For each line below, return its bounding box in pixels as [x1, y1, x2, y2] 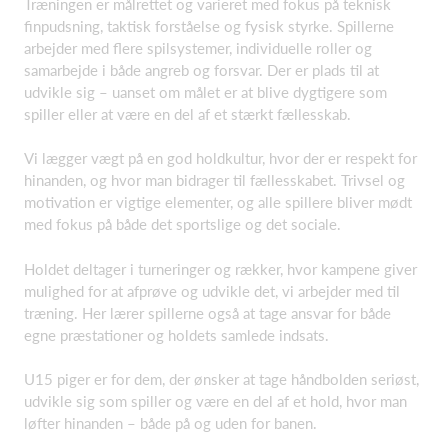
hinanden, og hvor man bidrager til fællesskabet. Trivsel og [24, 171, 405, 189]
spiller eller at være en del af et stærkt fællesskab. [24, 104, 351, 123]
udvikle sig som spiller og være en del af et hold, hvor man [24, 392, 407, 410]
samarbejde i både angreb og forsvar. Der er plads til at [24, 60, 379, 79]
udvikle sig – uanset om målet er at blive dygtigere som [24, 82, 387, 101]
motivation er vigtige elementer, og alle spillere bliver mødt [24, 193, 412, 211]
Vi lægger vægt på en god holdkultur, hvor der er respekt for [24, 149, 417, 167]
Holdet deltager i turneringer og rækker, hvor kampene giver [24, 259, 417, 278]
